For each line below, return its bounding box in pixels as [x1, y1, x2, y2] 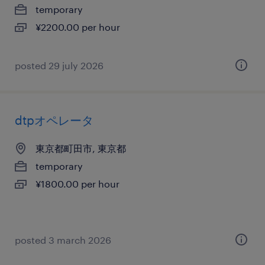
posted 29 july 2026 [15, 60, 104, 71]
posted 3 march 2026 [15, 234, 111, 245]
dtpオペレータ [15, 113, 93, 127]
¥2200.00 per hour [35, 21, 120, 33]
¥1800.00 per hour [35, 178, 119, 189]
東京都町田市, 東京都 [35, 143, 126, 154]
